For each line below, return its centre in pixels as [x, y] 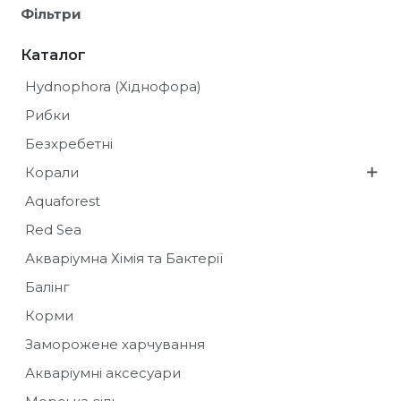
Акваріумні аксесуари [102, 373]
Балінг [47, 287]
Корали [51, 173]
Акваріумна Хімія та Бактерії [124, 259]
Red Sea [53, 230]
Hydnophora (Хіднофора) [113, 87]
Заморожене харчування [115, 345]
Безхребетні [68, 144]
